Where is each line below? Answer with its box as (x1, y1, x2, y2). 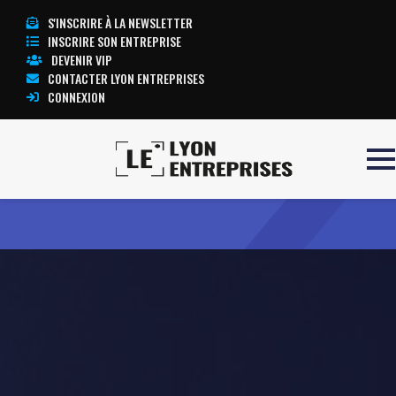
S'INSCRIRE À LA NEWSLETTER (48, 13, 193, 32)
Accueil (12, 175, 51, 197)
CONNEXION (48, 88, 105, 106)
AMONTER (54, 176, 107, 198)
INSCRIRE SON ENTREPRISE (48, 32, 181, 50)
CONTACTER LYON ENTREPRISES (48, 69, 204, 88)
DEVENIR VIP (51, 50, 112, 69)
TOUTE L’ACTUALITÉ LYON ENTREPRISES (170, 178, 383, 196)
